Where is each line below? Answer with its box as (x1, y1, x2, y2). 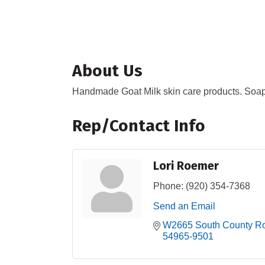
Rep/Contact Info (72, 116, 205, 136)
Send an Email (153, 201, 215, 212)
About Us (72, 61, 143, 81)
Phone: (153, 181, 183, 192)
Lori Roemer (153, 159, 219, 173)
